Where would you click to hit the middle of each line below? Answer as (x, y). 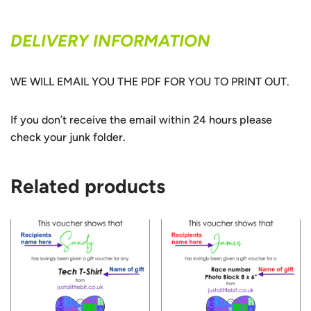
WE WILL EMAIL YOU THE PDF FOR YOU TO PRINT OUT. (150, 81)
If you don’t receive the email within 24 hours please (141, 119)
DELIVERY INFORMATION (110, 40)
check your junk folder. (68, 137)
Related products (88, 186)
